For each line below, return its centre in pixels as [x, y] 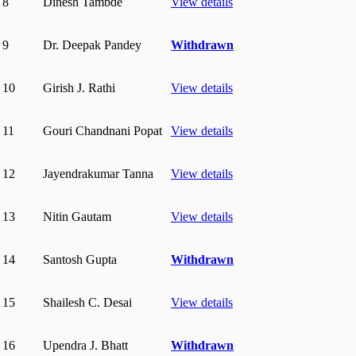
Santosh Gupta [80, 259]
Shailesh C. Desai [87, 302]
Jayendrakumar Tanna [98, 173]
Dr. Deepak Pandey [92, 44]
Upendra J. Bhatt [85, 345]
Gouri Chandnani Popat [103, 130]
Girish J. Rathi [79, 87]
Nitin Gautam [77, 216]
